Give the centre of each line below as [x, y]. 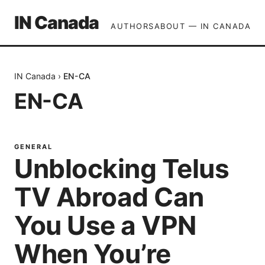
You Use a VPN [105, 225]
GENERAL [33, 147]
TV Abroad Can [109, 197]
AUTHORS [132, 26]
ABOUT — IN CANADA [202, 26]
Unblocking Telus [122, 169]
